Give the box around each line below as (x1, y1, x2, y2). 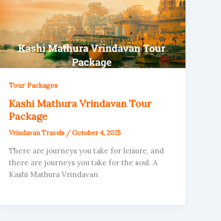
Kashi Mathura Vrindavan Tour (9, 97, 152, 110)
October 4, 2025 (72, 128, 121, 137)
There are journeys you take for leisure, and (9, 146, 164, 156)
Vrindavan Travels (9, 128, 67, 137)
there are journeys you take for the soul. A (9, 158, 158, 168)
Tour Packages (9, 80, 58, 90)
